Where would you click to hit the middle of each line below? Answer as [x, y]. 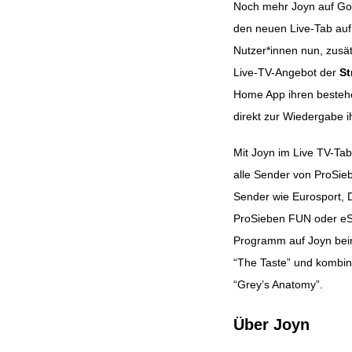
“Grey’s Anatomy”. [278, 284]
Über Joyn [271, 324]
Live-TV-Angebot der [286, 72]
